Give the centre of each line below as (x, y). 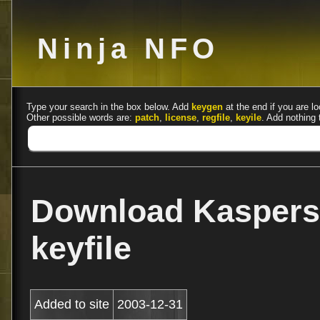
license (181, 117)
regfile (216, 117)
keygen (207, 107)
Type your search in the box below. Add (109, 107)
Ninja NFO (128, 49)
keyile (249, 117)
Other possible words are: (81, 117)
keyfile (81, 248)
